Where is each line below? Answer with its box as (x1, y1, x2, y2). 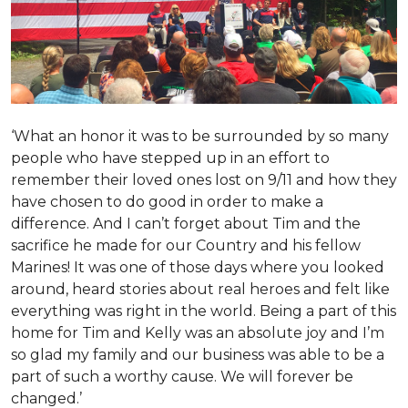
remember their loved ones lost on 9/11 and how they (11, 171, 397, 189)
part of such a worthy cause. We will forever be (11, 368, 353, 386)
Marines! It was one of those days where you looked (11, 259, 384, 277)
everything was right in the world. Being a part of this (11, 302, 396, 321)
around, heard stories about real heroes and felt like (11, 280, 390, 299)
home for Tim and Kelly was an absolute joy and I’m (11, 324, 384, 342)
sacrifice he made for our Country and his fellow (11, 237, 361, 255)
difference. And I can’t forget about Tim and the (11, 215, 361, 233)
